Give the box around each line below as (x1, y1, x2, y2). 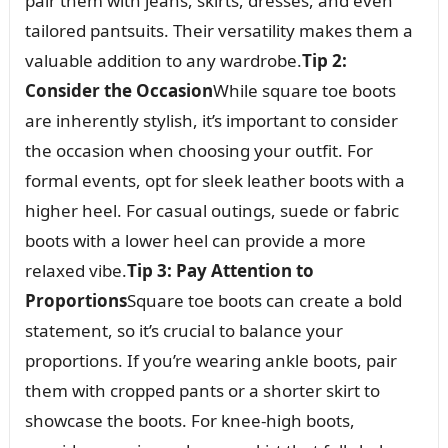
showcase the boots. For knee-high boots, (24, 408, 355, 432)
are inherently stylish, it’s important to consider (24, 108, 398, 132)
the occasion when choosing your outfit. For (24, 138, 373, 162)
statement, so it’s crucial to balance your (24, 318, 343, 342)
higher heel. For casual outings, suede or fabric (24, 198, 399, 222)
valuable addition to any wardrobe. (24, 48, 302, 72)
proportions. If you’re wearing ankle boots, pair (24, 348, 397, 372)
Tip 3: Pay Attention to (126, 258, 314, 282)
